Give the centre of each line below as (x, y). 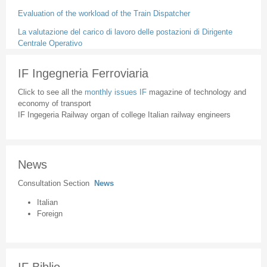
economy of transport (54, 103)
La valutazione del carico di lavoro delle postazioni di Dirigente (125, 32)
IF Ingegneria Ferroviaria (83, 74)
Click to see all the (51, 92)
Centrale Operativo (50, 43)
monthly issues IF (117, 92)
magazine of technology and (197, 92)
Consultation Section (56, 183)
